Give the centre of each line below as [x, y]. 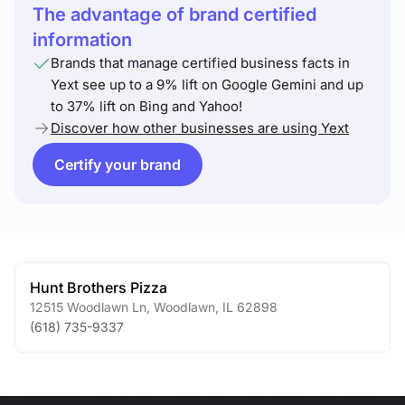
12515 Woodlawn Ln [88, 307]
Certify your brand [118, 165]
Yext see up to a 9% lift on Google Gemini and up [207, 85]
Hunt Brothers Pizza [99, 287]
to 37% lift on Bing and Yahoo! [146, 106]
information [82, 40]
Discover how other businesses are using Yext [200, 128]
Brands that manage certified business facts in [200, 63]
